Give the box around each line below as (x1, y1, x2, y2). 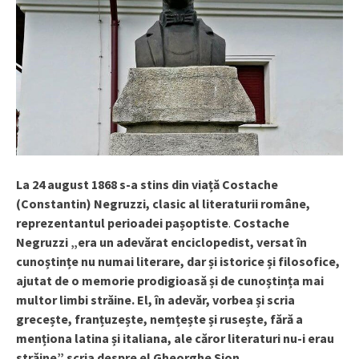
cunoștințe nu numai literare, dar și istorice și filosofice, (16, 253, 340, 270)
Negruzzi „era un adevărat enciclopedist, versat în (16, 234, 307, 251)
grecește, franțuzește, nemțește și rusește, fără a (16, 311, 303, 328)
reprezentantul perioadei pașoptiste (16, 215, 228, 232)
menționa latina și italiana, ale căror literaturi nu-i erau (16, 330, 334, 347)
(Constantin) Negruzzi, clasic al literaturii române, (16, 196, 310, 212)
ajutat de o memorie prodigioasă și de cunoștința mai (16, 272, 324, 289)
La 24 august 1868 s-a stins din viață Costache (16, 176, 278, 193)
